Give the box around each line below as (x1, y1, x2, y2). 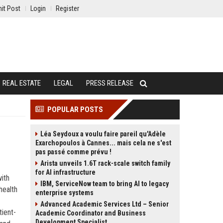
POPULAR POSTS (47, 105, 103, 114)
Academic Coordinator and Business (35, 209, 146, 217)
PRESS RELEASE (86, 79, 133, 88)
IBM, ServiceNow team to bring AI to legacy (40, 180, 169, 188)
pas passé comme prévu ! (35, 148, 111, 156)
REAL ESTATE (2, 79, 41, 88)
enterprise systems (35, 189, 94, 197)
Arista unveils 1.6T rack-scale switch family (40, 159, 170, 167)
